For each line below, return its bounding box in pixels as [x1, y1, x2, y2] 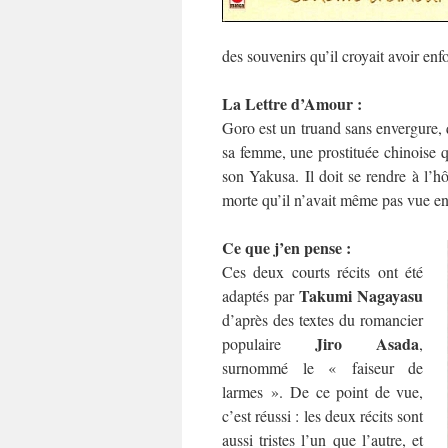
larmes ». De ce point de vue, [222, 381, 423, 402]
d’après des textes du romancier [222, 309, 423, 330]
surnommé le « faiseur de [222, 357, 423, 378]
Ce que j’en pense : [222, 236, 351, 259]
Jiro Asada [315, 332, 419, 355]
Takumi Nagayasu [299, 284, 423, 307]
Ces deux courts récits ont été [222, 261, 423, 282]
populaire [222, 333, 315, 354]
